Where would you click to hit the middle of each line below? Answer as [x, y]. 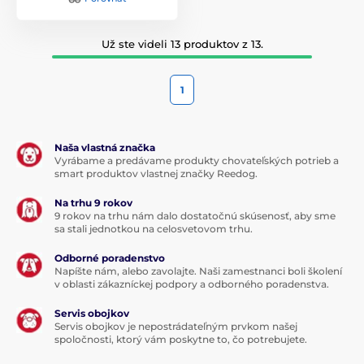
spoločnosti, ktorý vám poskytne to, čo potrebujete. [181, 339]
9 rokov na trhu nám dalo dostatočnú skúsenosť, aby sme [195, 215]
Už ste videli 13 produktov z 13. [182, 43]
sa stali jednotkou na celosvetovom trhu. [154, 228]
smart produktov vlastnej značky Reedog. [156, 173]
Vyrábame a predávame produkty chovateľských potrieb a [197, 160]
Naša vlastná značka [105, 147]
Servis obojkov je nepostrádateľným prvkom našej [176, 326]
